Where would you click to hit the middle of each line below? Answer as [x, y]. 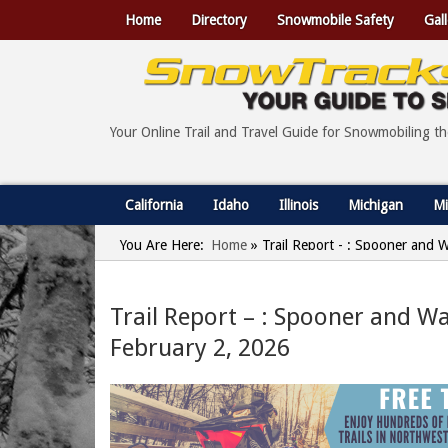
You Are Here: [162, 245]
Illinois [298, 205]
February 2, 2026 [200, 348]
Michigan [375, 205]
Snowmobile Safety [335, 20]
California [154, 205]
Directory [219, 20]
